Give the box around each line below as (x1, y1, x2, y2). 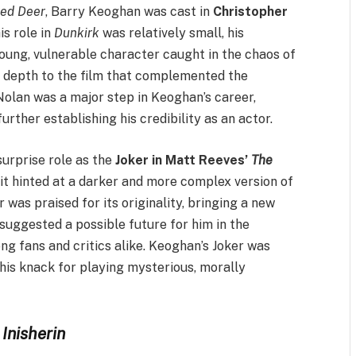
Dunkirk (54, 25, 100, 41)
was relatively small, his (99, 25, 245, 41)
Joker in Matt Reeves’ (115, 152, 252, 168)
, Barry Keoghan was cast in (45, 4, 214, 20)
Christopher (213, 4, 288, 20)
